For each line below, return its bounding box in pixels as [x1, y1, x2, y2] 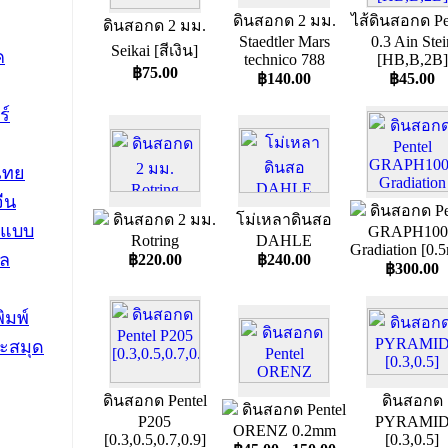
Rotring [130, 232, 179, 249]
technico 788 [243, 51, 325, 68]
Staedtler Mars [238, 33, 330, 50]
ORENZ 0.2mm [232, 422, 336, 439]
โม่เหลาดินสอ [236, 211, 332, 228]
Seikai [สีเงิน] [111, 42, 198, 59]
